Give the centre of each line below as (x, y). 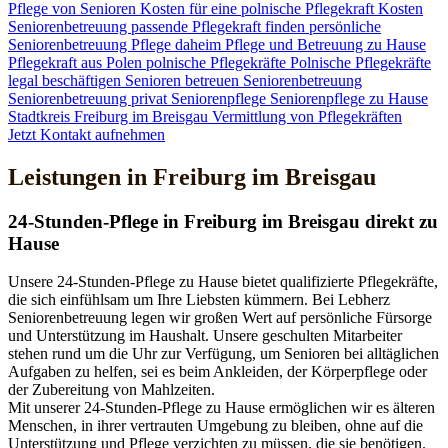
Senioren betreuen (184, 80)
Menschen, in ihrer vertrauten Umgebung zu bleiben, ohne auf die (215, 426)
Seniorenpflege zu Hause (349, 98)
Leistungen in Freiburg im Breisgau (192, 176)
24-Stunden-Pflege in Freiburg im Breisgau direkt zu (223, 221)
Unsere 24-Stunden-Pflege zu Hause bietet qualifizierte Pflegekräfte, (223, 282)
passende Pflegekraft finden (220, 26)
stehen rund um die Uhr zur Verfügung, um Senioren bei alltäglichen (223, 354)
